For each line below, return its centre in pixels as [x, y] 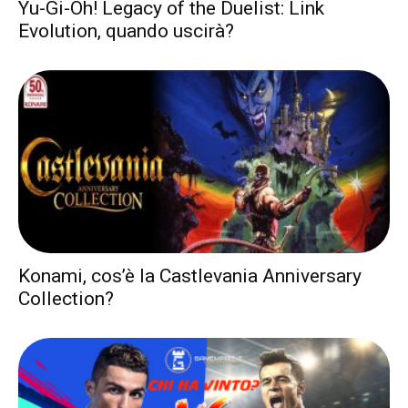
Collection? [66, 299]
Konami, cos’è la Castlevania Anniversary [190, 276]
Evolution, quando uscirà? [126, 31]
